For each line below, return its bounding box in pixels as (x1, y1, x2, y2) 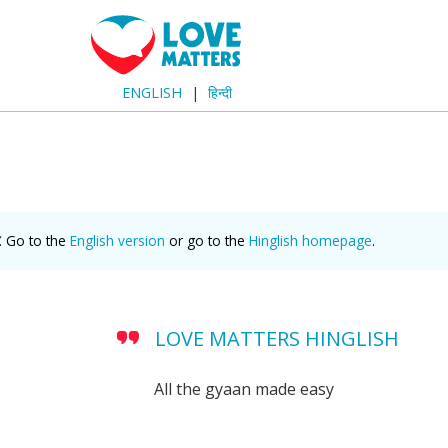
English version (70, 230, 165, 250)
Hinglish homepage (249, 230, 372, 250)
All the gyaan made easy (153, 378, 334, 400)
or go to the (165, 230, 249, 250)
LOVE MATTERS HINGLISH (154, 325, 399, 352)
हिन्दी (208, 83, 233, 102)
